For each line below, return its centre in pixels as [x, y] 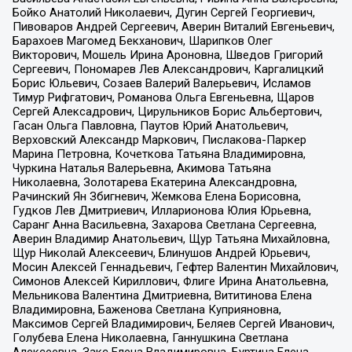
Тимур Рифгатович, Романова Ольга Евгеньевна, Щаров [163, 97]
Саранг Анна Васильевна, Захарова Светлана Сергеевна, [164, 224]
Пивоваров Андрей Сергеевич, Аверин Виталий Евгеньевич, [173, 26]
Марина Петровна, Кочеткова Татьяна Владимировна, [159, 154]
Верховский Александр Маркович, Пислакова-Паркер [159, 139]
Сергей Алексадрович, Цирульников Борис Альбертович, [167, 111]
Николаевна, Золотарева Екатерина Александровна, [154, 182]
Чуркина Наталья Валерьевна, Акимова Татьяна [141, 168]
